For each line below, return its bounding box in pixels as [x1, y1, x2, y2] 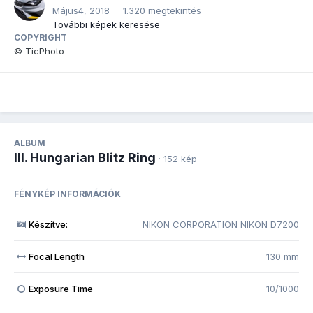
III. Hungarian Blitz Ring [14, 150, 156, 166]
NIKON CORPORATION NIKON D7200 [143, 219, 299, 231]
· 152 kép [159, 153, 197, 165]
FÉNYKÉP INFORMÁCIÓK [14, 189, 121, 200]
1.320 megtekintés [123, 5, 201, 17]
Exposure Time [28, 283, 93, 295]
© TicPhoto [14, 45, 64, 57]
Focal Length [28, 251, 85, 263]
